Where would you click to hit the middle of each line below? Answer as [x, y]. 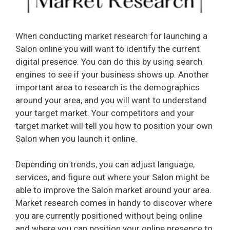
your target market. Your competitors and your [105, 113]
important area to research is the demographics [108, 87]
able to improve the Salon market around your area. [113, 190]
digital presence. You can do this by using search [109, 61]
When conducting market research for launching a [111, 36]
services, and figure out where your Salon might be [112, 177]
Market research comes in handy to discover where [114, 203]
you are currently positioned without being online [109, 216]
